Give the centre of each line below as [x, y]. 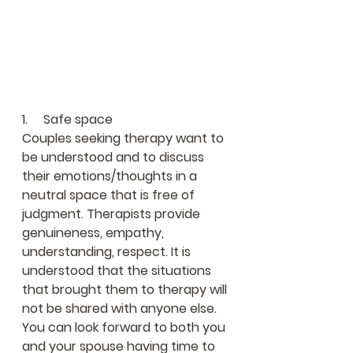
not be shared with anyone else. [121, 308]
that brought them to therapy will [126, 289]
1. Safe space [67, 119]
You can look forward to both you [125, 327]
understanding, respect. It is [108, 251]
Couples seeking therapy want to [124, 138]
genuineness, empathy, [95, 232]
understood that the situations [118, 270]
